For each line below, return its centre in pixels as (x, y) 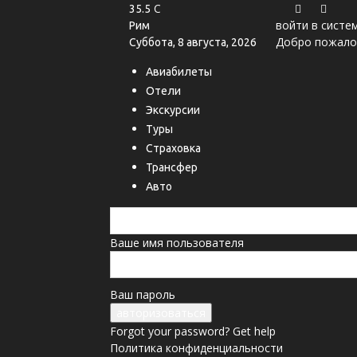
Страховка (173, 148)
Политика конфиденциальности (196, 348)
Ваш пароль (143, 294)
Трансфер (172, 167)
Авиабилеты (179, 72)
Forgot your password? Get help (193, 331)
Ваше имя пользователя (177, 243)
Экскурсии (173, 110)
